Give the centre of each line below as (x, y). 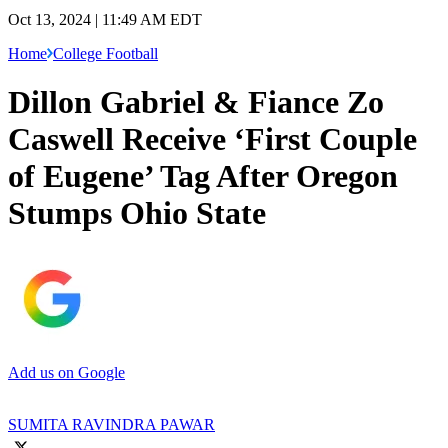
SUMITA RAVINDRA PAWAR (111, 424)
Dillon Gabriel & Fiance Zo (196, 102)
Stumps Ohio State (137, 213)
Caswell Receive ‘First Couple (212, 139)
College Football (105, 53)
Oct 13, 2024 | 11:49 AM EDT (105, 19)
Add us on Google (66, 372)
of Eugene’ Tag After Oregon (203, 176)
